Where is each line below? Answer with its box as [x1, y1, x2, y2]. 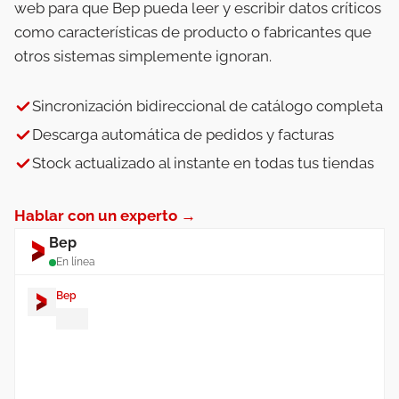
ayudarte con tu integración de [72, 345, 252, 360]
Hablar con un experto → [14, 206, 196, 224]
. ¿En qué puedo [159, 322, 254, 338]
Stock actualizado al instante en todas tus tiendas [32, 153, 374, 172]
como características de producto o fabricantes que [14, 22, 371, 41]
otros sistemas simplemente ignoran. [14, 46, 272, 65]
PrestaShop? [72, 367, 146, 382]
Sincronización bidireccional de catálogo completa [32, 96, 383, 115]
